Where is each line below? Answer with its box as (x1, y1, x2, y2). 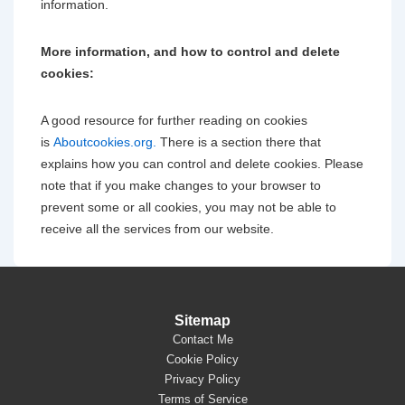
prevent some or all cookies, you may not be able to (41, 199, 336, 214)
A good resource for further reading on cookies (41, 112, 307, 127)
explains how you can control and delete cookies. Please (41, 155, 363, 171)
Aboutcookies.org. (53, 134, 156, 149)
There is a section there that (156, 134, 321, 149)
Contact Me (172, 333, 233, 346)
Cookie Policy (166, 353, 239, 366)
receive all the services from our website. (41, 221, 274, 236)
